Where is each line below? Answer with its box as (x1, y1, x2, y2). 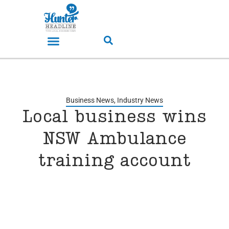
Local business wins (22, 109, 207, 127)
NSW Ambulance (42, 131, 187, 149)
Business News (66, 96, 114, 105)
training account (38, 153, 191, 171)
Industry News (117, 96, 163, 105)
